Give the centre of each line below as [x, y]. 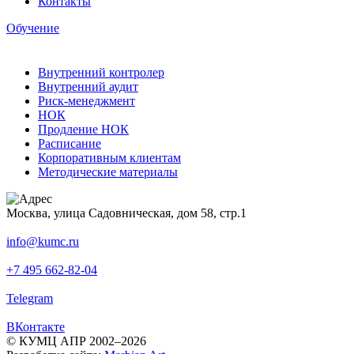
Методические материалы [108, 171]
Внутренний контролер [101, 72]
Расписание [70, 143]
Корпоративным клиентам [109, 157]
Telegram [30, 298]
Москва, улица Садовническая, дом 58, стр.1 [126, 213]
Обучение [33, 28]
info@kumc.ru [43, 241]
